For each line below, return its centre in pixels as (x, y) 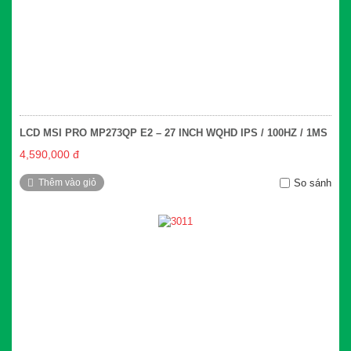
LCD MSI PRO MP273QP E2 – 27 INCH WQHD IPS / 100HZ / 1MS (174, 133)
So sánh (313, 183)
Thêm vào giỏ (67, 183)
